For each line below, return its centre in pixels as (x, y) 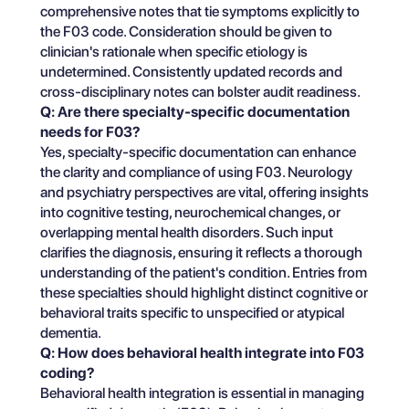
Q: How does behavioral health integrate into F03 (202, 353)
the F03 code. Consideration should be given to (186, 31)
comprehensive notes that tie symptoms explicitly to (200, 11)
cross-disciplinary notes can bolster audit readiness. (200, 92)
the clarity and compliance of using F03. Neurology (196, 172)
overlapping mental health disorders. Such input (187, 232)
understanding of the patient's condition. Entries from (204, 273)
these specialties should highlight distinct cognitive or (204, 293)
